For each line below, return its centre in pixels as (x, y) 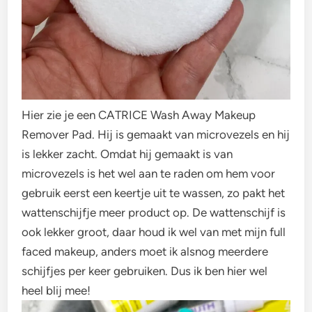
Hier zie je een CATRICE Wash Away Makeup (139, 115)
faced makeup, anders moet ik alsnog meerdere (145, 252)
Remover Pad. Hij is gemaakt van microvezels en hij (156, 135)
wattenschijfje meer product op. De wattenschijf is (154, 213)
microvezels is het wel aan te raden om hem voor (149, 174)
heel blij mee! (56, 291)
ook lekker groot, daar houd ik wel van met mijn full (154, 232)
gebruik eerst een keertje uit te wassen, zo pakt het (154, 193)
